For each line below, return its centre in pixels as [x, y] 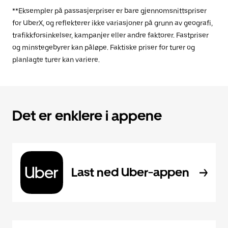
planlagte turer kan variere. [56, 60]
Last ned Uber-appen [130, 172]
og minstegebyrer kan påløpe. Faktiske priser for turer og [104, 47]
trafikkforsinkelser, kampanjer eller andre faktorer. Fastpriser [110, 35]
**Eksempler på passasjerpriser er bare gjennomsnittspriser [109, 11]
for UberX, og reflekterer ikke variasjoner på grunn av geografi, [112, 23]
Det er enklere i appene [87, 116]
